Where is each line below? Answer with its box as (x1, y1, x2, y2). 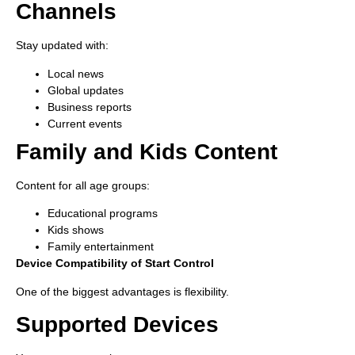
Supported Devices (16, 311, 219, 337)
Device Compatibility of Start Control (16, 257, 214, 270)
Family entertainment (48, 240, 154, 254)
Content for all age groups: (16, 178, 150, 192)
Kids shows (48, 223, 104, 237)
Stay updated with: (16, 39, 109, 52)
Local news (48, 67, 104, 80)
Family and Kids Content (16, 139, 277, 164)
